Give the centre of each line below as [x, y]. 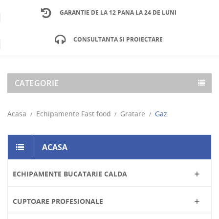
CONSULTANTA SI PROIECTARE [118, 39]
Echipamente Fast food [73, 114]
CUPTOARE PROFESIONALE [58, 201]
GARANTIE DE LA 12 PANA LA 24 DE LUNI [118, 12]
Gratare [133, 114]
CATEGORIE [37, 83]
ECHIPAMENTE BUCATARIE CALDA [70, 174]
